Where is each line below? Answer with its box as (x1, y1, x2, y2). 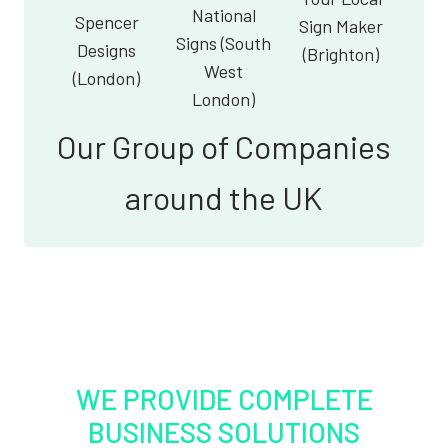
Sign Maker (299, 14, 384, 37)
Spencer (74, 10, 139, 33)
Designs (77, 38, 137, 61)
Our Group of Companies (57, 126, 391, 165)
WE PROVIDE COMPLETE (75, 381, 373, 416)
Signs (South (176, 31, 272, 54)
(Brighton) (303, 42, 380, 65)
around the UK (125, 177, 323, 216)
